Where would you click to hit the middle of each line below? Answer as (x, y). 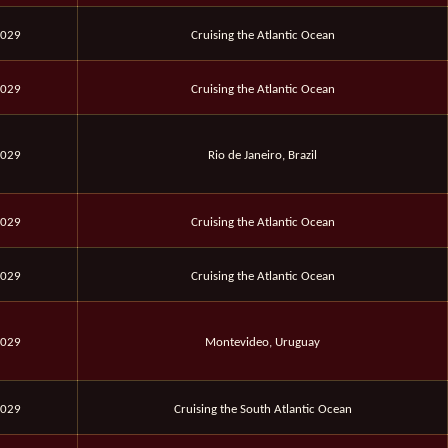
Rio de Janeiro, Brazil (262, 156)
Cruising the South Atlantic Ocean (262, 410)
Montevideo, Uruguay (262, 343)
